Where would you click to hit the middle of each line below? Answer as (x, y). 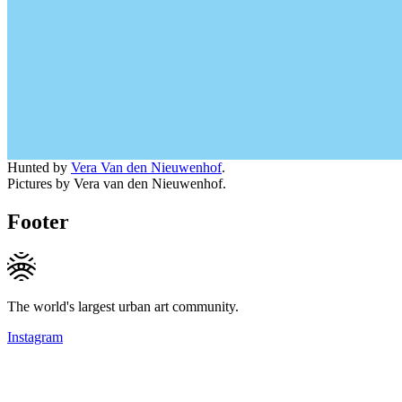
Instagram (35, 336)
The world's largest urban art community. (123, 306)
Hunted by (39, 167)
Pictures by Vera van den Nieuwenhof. (117, 183)
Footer (38, 221)
